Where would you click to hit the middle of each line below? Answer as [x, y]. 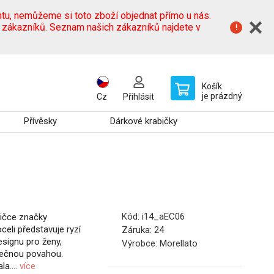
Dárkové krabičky [144, 121]
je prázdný [222, 96]
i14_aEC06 [163, 217]
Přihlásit [139, 97]
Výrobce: [141, 244]
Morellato [179, 244]
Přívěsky [41, 121]
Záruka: [138, 230]
